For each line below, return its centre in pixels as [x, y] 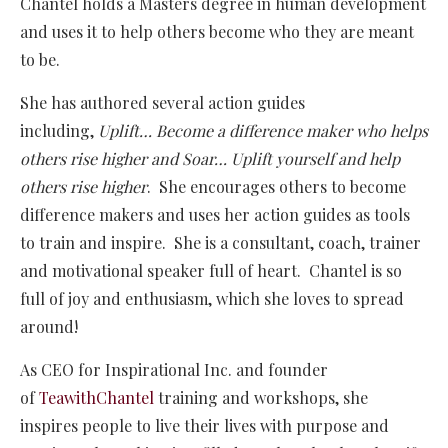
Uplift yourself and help [315, 159]
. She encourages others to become [276, 187]
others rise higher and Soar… [123, 159]
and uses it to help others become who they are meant [217, 32]
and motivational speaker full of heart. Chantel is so [211, 271]
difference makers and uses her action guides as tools [215, 215]
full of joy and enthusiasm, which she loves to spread [212, 299]
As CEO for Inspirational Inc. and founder [174, 370]
